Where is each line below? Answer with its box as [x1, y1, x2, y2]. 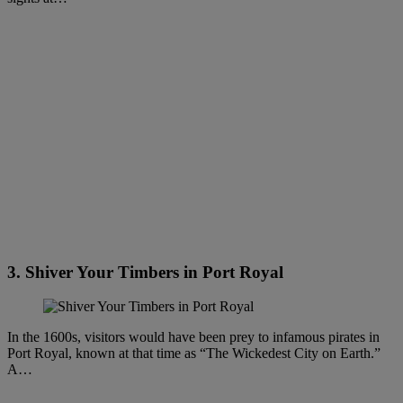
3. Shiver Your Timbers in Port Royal [7, 262, 283, 282]
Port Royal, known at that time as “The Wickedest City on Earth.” [7, 345, 381, 362]
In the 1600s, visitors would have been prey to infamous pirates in [7, 329, 380, 345]
